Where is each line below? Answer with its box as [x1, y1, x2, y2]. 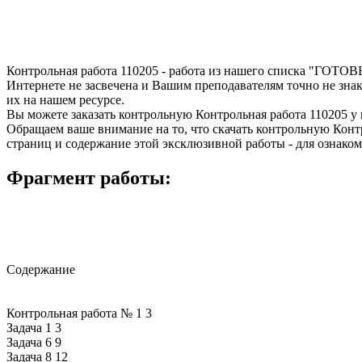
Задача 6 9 [6, 335, 61, 350]
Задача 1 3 [6, 321, 61, 335]
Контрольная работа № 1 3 [6, 306, 152, 321]
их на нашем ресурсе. [6, 92, 124, 107]
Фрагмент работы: [6, 166, 171, 188]
